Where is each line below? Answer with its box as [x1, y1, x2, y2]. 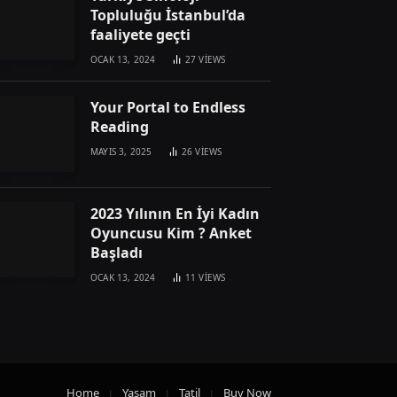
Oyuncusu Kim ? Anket [90, 222, 252, 243]
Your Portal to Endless [90, 97, 245, 118]
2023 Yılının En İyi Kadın [90, 203, 260, 223]
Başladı [90, 242, 143, 262]
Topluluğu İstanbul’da [90, 5, 245, 26]
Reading [90, 117, 149, 137]
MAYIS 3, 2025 [90, 145, 152, 159]
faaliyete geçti [90, 25, 191, 45]
